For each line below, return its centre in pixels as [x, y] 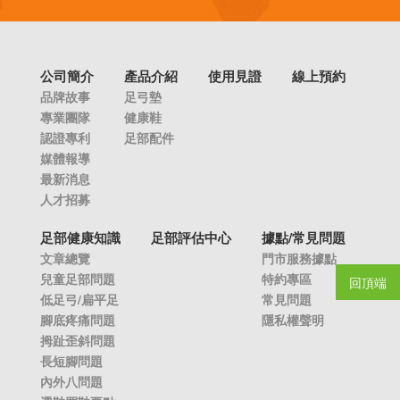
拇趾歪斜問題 [78, 340]
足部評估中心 [191, 237]
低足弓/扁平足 [79, 299]
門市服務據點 [299, 258]
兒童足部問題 [78, 278]
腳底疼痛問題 [78, 319]
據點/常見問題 [304, 237]
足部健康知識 [80, 237]
